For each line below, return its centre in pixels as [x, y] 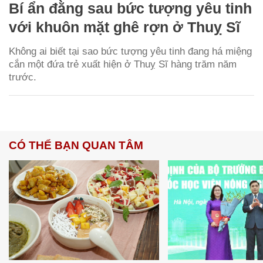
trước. [23, 77]
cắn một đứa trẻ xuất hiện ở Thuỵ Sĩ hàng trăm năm [123, 64]
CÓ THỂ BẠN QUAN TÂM [76, 145]
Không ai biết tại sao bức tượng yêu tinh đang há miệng [130, 51]
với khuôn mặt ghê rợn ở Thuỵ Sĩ [124, 27]
